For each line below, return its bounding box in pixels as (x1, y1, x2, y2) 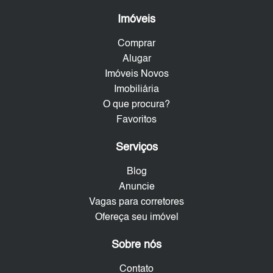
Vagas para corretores (89, 197, 184, 208)
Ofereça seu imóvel (94, 213, 179, 223)
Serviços (115, 142, 158, 154)
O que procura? (103, 100, 170, 110)
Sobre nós (112, 239, 161, 251)
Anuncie (118, 182, 155, 193)
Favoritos (116, 115, 157, 126)
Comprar (118, 39, 155, 49)
